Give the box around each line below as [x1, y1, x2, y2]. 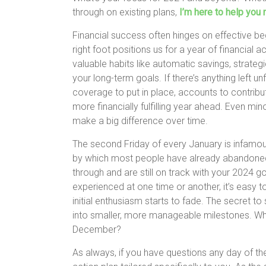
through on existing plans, [72, 6, 179, 18]
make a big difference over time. [72, 115, 208, 126]
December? [72, 223, 121, 235]
